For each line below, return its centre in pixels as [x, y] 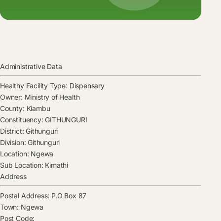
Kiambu [37, 109]
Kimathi [56, 165]
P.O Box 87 [69, 196]
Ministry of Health [51, 97]
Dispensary [86, 86]
